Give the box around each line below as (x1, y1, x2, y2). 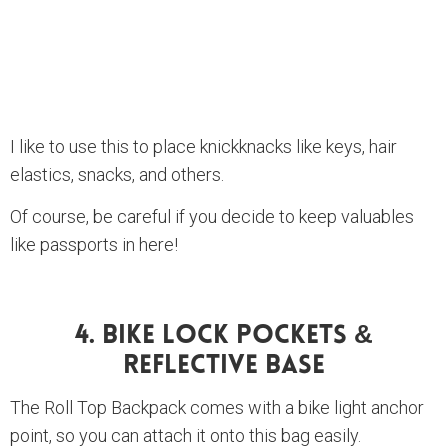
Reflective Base (123, 353, 325, 381)
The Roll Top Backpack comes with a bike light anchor (10, 397, 424, 419)
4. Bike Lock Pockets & (75, 323, 373, 351)
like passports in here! (10, 234, 178, 256)
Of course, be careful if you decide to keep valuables (10, 206, 414, 228)
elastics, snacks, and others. (10, 164, 224, 186)
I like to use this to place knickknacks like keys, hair (10, 136, 397, 158)
